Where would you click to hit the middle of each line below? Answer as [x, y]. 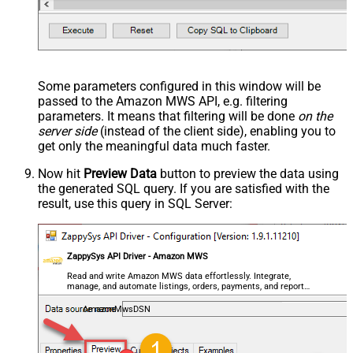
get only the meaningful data [119, 147]
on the [315, 117]
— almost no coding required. [124, 297]
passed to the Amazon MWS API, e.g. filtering [163, 102]
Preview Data [120, 174]
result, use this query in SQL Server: [135, 204]
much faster [234, 147]
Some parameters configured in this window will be [179, 87]
